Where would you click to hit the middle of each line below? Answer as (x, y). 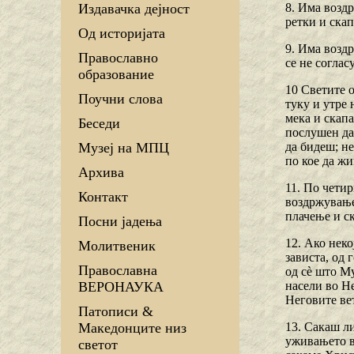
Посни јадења (120, 222)
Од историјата (122, 34)
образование (116, 75)
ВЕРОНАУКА (121, 287)
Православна (118, 271)
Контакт (103, 197)
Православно (118, 58)
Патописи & (116, 312)
